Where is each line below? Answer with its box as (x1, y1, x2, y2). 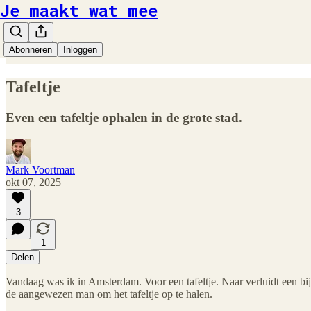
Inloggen (63, 44, 97, 55)
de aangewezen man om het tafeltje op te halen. (6, 287, 212, 300)
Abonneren (9, 44, 52, 55)
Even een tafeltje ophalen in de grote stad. (6, 110, 242, 125)
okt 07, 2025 (6, 176, 61, 188)
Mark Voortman (6, 163, 75, 176)
